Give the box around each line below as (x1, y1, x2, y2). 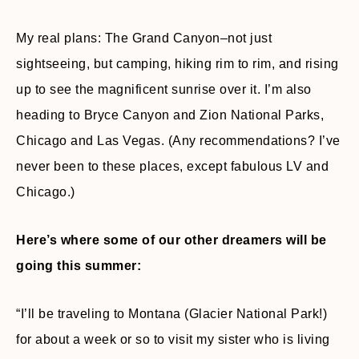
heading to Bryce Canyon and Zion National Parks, (16, 108, 324, 122)
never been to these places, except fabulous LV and (16, 159, 329, 173)
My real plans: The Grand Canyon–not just (16, 31, 272, 45)
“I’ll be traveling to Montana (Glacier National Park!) (16, 307, 327, 321)
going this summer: (16, 259, 141, 272)
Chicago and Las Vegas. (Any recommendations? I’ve (16, 134, 341, 147)
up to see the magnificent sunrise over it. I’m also (16, 83, 312, 96)
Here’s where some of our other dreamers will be (16, 233, 327, 247)
